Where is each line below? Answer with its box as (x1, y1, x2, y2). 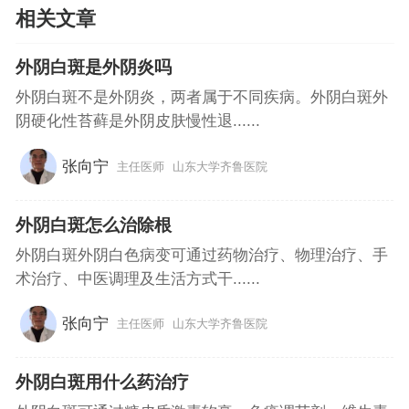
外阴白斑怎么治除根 (15, 215, 172, 235)
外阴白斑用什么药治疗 (15, 372, 189, 392)
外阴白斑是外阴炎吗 (15, 58, 172, 78)
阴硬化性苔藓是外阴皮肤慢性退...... (15, 112, 260, 131)
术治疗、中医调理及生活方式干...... (15, 269, 260, 288)
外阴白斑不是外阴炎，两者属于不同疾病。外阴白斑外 (15, 89, 388, 107)
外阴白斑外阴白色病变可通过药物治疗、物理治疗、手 (15, 246, 388, 264)
